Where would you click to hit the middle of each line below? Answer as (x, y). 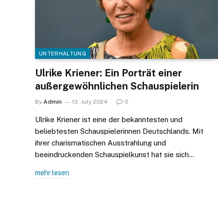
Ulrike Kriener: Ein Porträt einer (109, 73)
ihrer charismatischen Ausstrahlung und (100, 143)
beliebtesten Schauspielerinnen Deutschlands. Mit (119, 131)
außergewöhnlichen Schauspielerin (117, 86)
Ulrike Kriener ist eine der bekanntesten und (109, 119)
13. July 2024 (90, 101)
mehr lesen (52, 173)
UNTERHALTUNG (63, 53)
